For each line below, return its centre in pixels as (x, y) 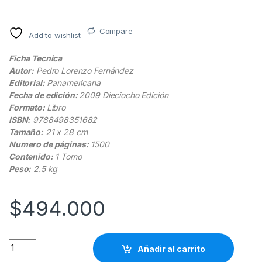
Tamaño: (26, 132)
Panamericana (73, 83)
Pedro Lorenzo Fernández (84, 71)
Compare (116, 31)
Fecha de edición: (44, 95)
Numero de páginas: (49, 144)
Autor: (22, 71)
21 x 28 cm (65, 132)
